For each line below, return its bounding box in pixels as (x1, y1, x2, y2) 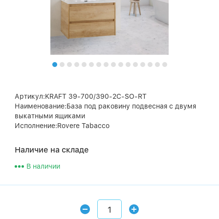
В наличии (26, 162, 60, 171)
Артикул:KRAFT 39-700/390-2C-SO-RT (15, 92, 147, 100)
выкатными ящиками (15, 112, 85, 120)
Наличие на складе (15, 145, 89, 154)
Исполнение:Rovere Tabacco (15, 122, 109, 130)
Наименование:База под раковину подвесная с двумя (15, 102, 196, 110)
